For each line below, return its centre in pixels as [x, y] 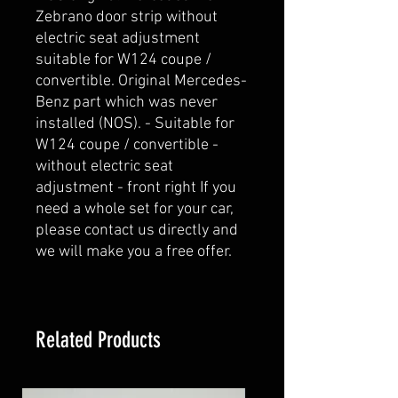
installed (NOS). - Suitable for [135, 123]
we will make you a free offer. [134, 251]
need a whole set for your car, [135, 209]
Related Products [98, 339]
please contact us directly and [137, 230]
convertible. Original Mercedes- [141, 81]
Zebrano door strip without [127, 17]
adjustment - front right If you [136, 187]
